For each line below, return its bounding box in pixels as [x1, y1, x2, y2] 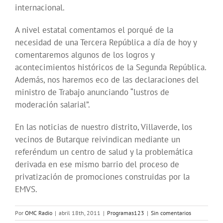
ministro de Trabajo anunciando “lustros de [15, 87, 169, 98]
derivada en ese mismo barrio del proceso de [15, 159, 179, 170]
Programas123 [107, 209, 144, 217]
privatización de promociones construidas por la [15, 171, 190, 183]
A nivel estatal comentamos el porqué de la [15, 24, 173, 36]
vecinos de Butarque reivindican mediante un [15, 134, 180, 145]
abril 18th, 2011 [59, 209, 101, 217]
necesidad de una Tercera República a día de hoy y [15, 37, 197, 48]
